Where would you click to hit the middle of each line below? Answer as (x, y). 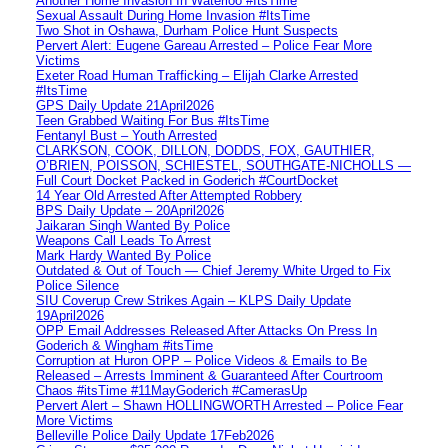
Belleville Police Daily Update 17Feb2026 (155, 435)
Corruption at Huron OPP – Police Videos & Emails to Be (201, 360)
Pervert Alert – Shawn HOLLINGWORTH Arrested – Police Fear (219, 405)
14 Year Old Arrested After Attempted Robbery (169, 195)
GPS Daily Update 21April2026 (125, 105)
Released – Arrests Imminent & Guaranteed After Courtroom (209, 375)
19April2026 (70, 315)
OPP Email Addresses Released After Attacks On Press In (206, 330)
